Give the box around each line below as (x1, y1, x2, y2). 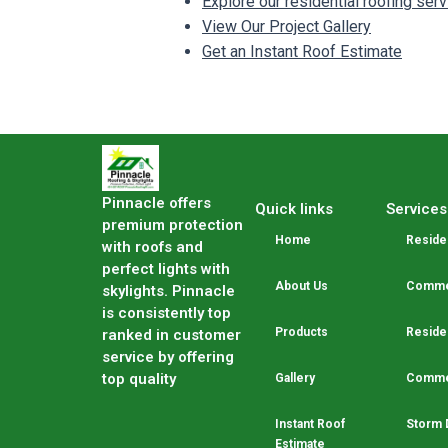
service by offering (102, 348, 234, 366)
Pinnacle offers (102, 194, 211, 212)
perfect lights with (102, 260, 230, 278)
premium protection (102, 216, 243, 234)
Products (274, 325, 328, 339)
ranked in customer (102, 326, 241, 344)
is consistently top (102, 304, 231, 322)
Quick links (254, 200, 333, 218)
